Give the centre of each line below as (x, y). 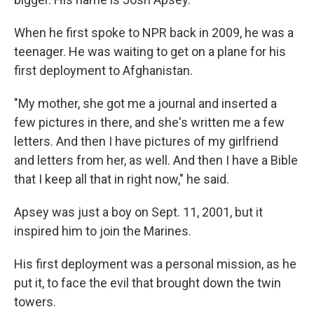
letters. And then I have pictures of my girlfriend (146, 142)
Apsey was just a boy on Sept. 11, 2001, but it (138, 212)
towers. (35, 302)
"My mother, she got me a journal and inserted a (145, 104)
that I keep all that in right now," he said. (122, 179)
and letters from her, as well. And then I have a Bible (156, 161)
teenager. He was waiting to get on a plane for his (150, 52)
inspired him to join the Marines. (103, 231)
